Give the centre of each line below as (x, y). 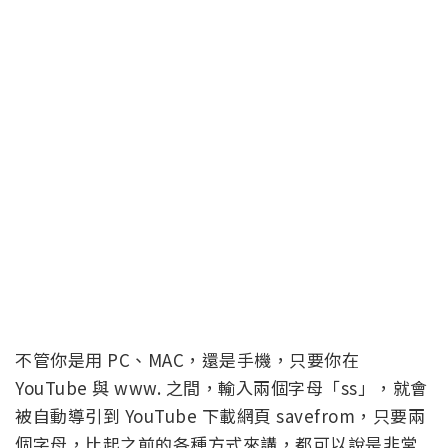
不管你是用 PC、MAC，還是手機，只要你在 (187, 359)
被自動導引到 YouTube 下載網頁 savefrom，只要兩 (220, 415)
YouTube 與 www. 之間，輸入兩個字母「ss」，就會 (221, 387)
